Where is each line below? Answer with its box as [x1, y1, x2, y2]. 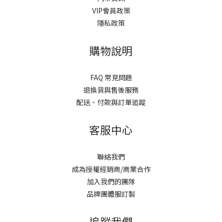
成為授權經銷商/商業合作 [71, 164, 151, 174]
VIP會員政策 [92, 5, 130, 16]
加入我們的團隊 [87, 176, 135, 187]
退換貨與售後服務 [83, 85, 139, 95]
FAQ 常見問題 [90, 72, 132, 83]
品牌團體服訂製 [87, 189, 135, 199]
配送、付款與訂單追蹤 [76, 97, 146, 108]
